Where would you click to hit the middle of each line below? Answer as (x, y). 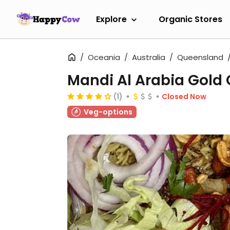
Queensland (200, 57)
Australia (149, 57)
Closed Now (184, 97)
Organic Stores (190, 19)
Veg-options (108, 112)
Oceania (104, 57)
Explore (111, 19)
